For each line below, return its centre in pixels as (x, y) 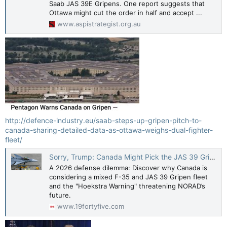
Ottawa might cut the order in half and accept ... (126, 13)
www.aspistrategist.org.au (99, 24)
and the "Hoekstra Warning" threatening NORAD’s (127, 186)
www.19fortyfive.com (91, 206)
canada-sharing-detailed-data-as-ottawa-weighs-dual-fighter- (109, 130)
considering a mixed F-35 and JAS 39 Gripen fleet (128, 177)
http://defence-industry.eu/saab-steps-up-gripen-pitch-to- (103, 120)
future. (60, 195)
